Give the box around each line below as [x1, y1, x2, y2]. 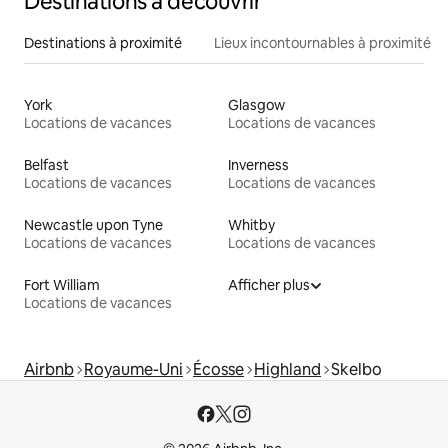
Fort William [24, 276, 100, 295]
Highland [254, 359, 321, 381]
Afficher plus [228, 276, 310, 295]
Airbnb [24, 359, 74, 381]
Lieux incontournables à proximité [214, 34, 431, 53]
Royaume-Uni [84, 359, 183, 381]
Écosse [193, 359, 244, 381]
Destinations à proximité [24, 34, 182, 53]
